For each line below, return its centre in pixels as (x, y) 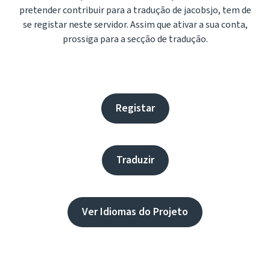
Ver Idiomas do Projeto (135, 212)
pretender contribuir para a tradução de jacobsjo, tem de (135, 10)
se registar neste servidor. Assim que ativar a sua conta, (135, 25)
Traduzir (135, 160)
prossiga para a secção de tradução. (135, 39)
